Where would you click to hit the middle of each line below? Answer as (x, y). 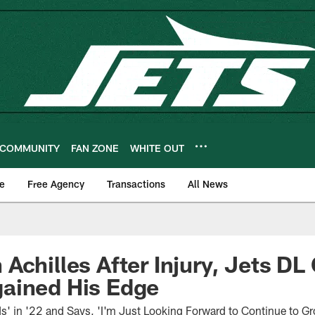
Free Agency (56, 184)
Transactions (136, 184)
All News (208, 184)
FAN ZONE (95, 148)
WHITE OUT (157, 148)
